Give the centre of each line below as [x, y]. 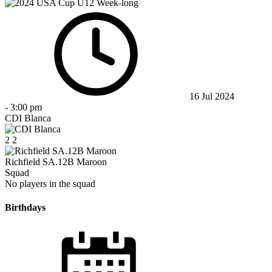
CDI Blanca [28, 118]
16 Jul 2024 [212, 96]
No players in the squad [50, 183]
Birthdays [25, 208]
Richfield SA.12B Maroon [56, 161]
